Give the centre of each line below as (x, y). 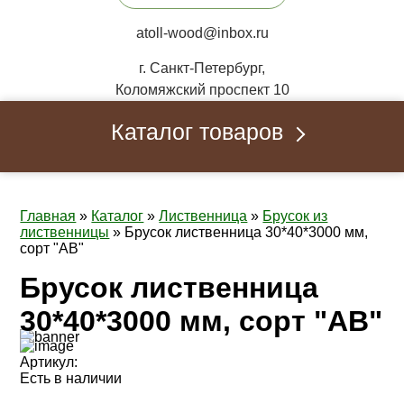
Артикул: (49, 362)
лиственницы (65, 232)
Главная (48, 216)
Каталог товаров (197, 132)
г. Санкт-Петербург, (202, 68)
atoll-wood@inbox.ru (202, 33)
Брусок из (295, 216)
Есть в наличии (71, 378)
